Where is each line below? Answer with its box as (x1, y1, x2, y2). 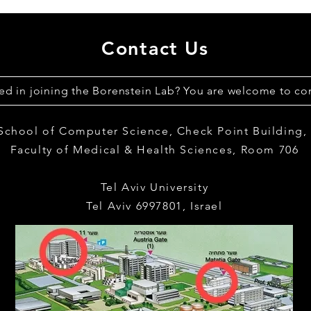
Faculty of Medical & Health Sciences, (10, 143, 241, 156)
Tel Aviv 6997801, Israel (86, 199, 223, 212)
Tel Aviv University (100, 180, 209, 194)
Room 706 (240, 143, 299, 156)
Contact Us (101, 37, 209, 60)
